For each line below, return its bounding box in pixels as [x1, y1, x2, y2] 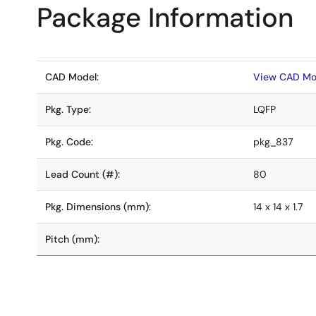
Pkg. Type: [45, 103, 91, 116]
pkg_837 [253, 135, 293, 148]
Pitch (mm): [45, 233, 99, 245]
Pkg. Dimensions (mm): [45, 200, 151, 213]
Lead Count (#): [45, 168, 120, 181]
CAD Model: [45, 71, 99, 83]
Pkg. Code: [45, 135, 93, 148]
